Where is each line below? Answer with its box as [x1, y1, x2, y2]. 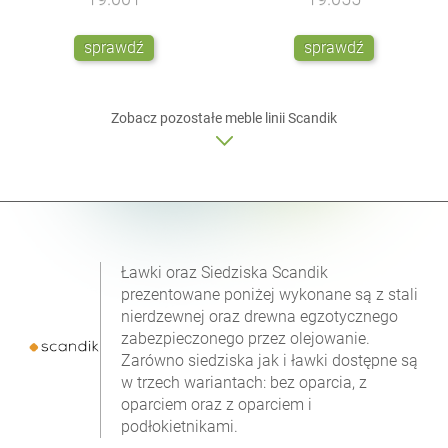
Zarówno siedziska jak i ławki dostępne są [121, 350, 419, 370]
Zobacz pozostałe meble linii [111, 109, 288, 126]
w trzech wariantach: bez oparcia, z [121, 372, 368, 392]
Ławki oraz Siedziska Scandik [121, 262, 329, 282]
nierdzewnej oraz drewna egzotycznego [121, 306, 399, 326]
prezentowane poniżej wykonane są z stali [121, 284, 419, 304]
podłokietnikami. [121, 416, 239, 436]
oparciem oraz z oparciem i [121, 394, 313, 414]
